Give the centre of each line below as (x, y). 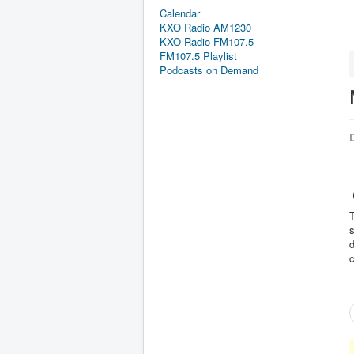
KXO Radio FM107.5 (207, 41)
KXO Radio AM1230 (205, 27)
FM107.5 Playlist (198, 56)
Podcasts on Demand (209, 70)
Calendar (180, 13)
